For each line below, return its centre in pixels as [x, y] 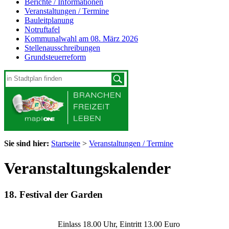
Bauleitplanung [49, 20]
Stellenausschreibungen [62, 48]
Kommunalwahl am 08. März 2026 [81, 39]
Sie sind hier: [27, 143]
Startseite [66, 143]
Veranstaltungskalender [87, 168]
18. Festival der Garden [53, 194]
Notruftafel [42, 30]
